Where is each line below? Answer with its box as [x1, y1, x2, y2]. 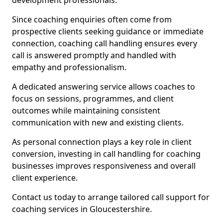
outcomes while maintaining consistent [12, 105, 160, 116]
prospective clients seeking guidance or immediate [12, 26, 204, 37]
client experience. [12, 172, 78, 183]
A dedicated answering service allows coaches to [12, 81, 195, 92]
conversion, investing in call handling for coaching [12, 148, 201, 159]
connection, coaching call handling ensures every [12, 38, 197, 49]
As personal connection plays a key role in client [12, 136, 192, 147]
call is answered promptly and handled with [12, 50, 176, 61]
